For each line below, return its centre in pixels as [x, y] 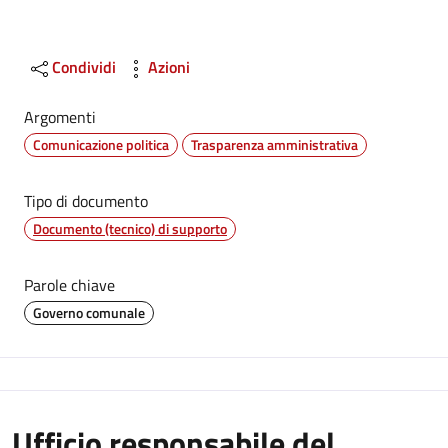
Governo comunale [89, 312]
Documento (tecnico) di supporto [130, 228]
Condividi [84, 67]
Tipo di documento [86, 201]
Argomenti [60, 117]
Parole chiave [69, 285]
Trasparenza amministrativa [274, 144]
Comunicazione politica [101, 144]
